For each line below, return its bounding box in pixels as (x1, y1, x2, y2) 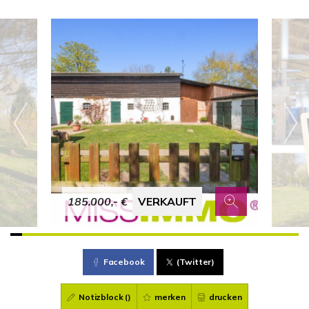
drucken (206, 292, 242, 302)
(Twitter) (177, 257, 215, 267)
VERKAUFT (138, 195, 197, 208)
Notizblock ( (77, 292, 128, 302)
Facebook (103, 257, 145, 267)
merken (152, 292, 186, 302)
